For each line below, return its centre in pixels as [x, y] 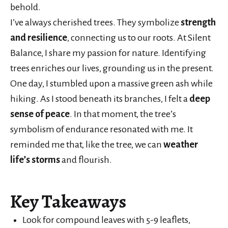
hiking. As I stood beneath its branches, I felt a [100, 98]
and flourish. [86, 160]
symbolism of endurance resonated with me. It [102, 129]
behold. [25, 7]
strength [198, 22]
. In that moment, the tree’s [123, 114]
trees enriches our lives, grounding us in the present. [112, 68]
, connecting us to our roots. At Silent [139, 37]
